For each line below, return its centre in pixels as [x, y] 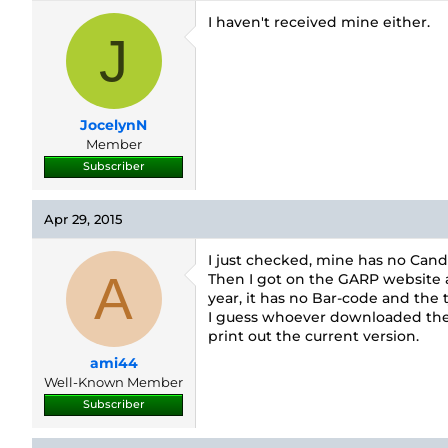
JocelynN [113, 125]
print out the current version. [313, 336]
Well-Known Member [113, 382]
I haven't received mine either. [319, 22]
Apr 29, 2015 [83, 219]
